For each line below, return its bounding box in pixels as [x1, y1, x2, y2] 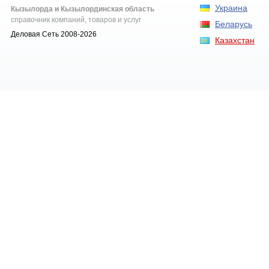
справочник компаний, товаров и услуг [11, 16, 141, 24]
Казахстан [215, 35, 255, 45]
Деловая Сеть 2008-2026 [11, 30, 97, 38]
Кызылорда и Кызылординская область [11, 5, 154, 13]
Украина [215, 3, 247, 13]
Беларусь [215, 19, 252, 29]
